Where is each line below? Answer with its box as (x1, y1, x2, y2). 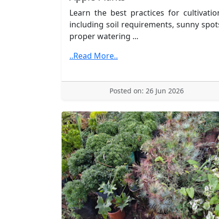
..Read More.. (69, 50, 118, 61)
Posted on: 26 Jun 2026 (109, 86, 184, 95)
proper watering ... (69, 30, 138, 42)
